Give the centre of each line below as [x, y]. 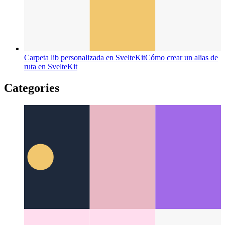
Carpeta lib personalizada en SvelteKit [85, 138]
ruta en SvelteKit [51, 147]
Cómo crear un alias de [182, 138]
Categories [32, 168]
